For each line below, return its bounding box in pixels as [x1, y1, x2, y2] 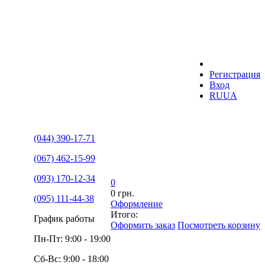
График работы [34, 214, 95, 224]
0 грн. [111, 188, 134, 198]
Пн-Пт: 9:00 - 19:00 [34, 234, 111, 244]
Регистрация [209, 69, 260, 79]
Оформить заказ [111, 220, 175, 230]
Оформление [111, 199, 163, 209]
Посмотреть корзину [177, 220, 260, 230]
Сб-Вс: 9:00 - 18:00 [34, 254, 109, 264]
